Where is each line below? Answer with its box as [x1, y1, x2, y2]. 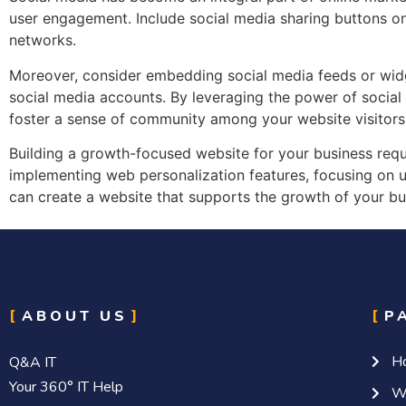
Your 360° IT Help [9, 377, 123, 398]
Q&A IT [9, 353, 56, 373]
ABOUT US [22, 306, 128, 327]
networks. [9, 31, 76, 50]
